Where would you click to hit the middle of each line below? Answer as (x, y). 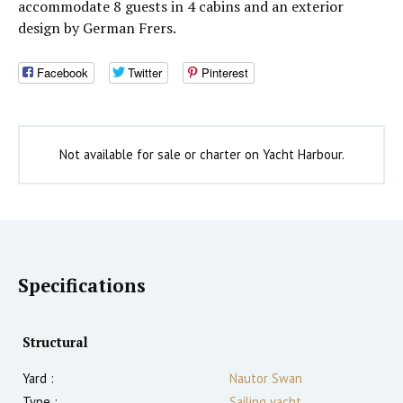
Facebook (63, 73)
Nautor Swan (266, 379)
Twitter (145, 73)
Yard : (38, 379)
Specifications (82, 286)
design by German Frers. (97, 28)
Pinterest (225, 73)
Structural (55, 343)
